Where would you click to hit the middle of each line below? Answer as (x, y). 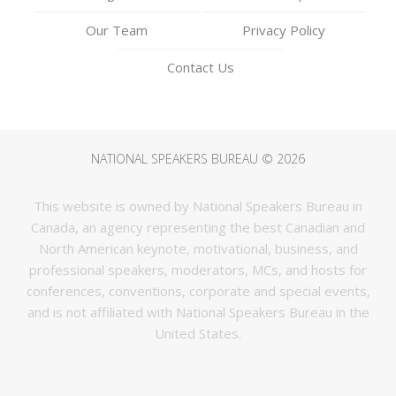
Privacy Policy (284, 30)
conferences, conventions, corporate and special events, (198, 290)
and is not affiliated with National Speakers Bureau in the (198, 312)
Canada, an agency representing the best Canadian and (198, 227)
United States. (198, 333)
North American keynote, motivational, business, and (198, 248)
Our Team (116, 30)
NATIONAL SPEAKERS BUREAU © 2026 (198, 158)
